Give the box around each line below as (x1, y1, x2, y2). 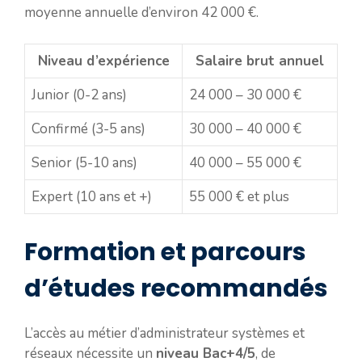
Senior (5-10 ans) (32, 153, 137, 172)
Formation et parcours (24, 235, 306, 270)
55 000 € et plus (189, 187, 289, 206)
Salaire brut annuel (196, 51, 324, 70)
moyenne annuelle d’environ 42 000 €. (24, 3, 259, 23)
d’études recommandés (24, 271, 328, 306)
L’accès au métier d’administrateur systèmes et (24, 324, 305, 343)
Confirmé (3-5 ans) (32, 119, 145, 138)
